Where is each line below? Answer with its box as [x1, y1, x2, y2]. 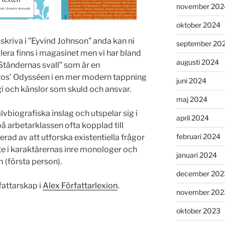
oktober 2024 [176, 20, 220, 29]
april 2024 [176, 113, 209, 122]
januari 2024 [176, 150, 217, 159]
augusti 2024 [176, 57, 219, 66]
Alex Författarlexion [43, 180, 118, 190]
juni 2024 [176, 76, 206, 85]
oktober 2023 [176, 206, 220, 215]
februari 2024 [176, 132, 220, 141]
